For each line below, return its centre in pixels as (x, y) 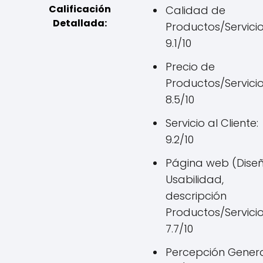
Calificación (80, 9)
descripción (196, 196)
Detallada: (80, 23)
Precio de (190, 67)
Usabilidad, (195, 179)
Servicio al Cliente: (212, 123)
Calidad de (195, 10)
